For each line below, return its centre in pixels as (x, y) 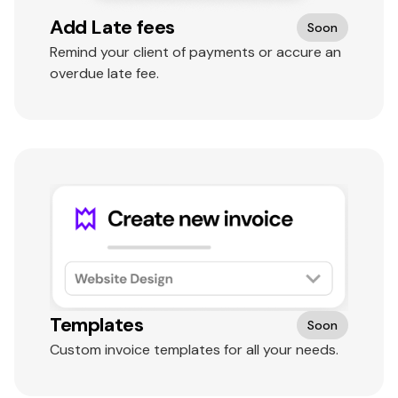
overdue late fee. (104, 74)
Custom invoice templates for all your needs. (194, 350)
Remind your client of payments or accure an (195, 52)
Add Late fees (113, 28)
